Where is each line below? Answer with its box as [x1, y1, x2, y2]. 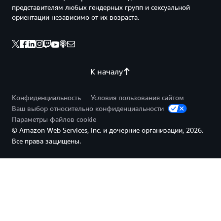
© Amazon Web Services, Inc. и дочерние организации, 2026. [12, 126, 203, 134]
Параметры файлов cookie [12, 115, 96, 123]
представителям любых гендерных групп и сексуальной [12, 3, 190, 11]
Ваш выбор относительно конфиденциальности [12, 104, 166, 112]
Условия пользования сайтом [91, 93, 184, 102]
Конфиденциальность [12, 93, 81, 102]
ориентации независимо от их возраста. [12, 13, 139, 21]
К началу [90, 67, 123, 76]
